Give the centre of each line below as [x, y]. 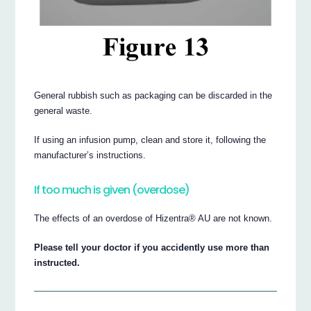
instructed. [57, 263]
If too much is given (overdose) [112, 190]
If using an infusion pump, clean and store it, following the [150, 140]
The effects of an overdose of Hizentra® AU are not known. [153, 219]
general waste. [64, 111]
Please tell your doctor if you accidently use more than [152, 248]
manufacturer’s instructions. [90, 155]
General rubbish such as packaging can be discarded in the [153, 96]
